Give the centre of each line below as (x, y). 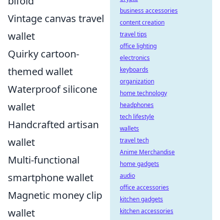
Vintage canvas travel (56, 18)
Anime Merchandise (147, 152)
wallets (129, 128)
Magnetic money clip (55, 195)
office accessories (144, 187)
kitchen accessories (147, 211)
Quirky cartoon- (43, 54)
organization (137, 81)
